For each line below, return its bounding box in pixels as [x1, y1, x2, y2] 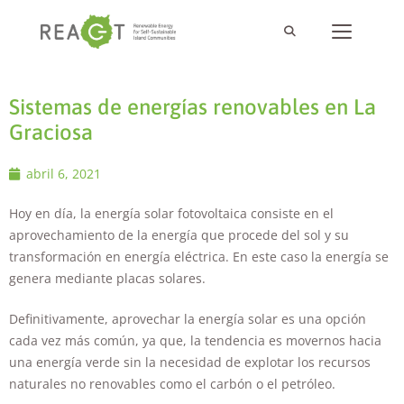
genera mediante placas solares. [9, 270, 206, 287]
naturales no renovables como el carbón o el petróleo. [9, 375, 335, 392]
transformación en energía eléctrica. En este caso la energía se [9, 248, 389, 265]
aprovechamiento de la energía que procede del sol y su [9, 226, 349, 243]
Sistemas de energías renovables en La [9, 95, 376, 119]
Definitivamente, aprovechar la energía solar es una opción [9, 310, 366, 327]
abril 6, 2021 [26, 165, 101, 182]
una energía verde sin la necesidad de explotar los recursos [9, 353, 371, 371]
